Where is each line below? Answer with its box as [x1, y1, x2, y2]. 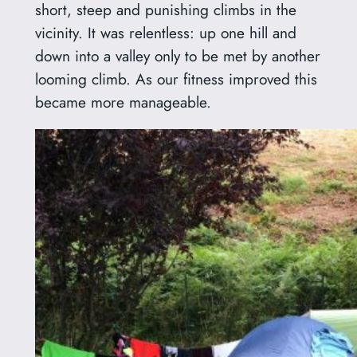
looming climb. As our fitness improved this [34, 67, 317, 90]
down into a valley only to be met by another [34, 44, 320, 67]
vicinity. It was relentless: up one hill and [34, 21, 296, 44]
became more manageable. [34, 90, 211, 113]
